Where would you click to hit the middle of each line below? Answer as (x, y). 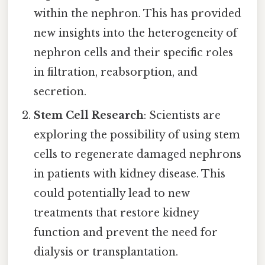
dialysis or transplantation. (106, 252)
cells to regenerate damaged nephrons (138, 155)
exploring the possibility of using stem (137, 135)
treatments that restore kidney (117, 213)
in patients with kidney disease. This (130, 174)
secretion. (60, 92)
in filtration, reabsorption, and (116, 72)
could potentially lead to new (112, 194)
